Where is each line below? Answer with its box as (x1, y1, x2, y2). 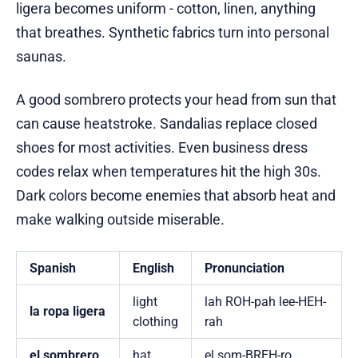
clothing (133, 314, 178, 330)
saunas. (16, 48, 66, 66)
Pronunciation (205, 261, 284, 276)
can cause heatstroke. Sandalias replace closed (16, 115, 317, 133)
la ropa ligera (30, 304, 105, 320)
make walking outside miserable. (16, 211, 225, 229)
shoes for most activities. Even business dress (16, 139, 308, 157)
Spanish (30, 261, 76, 276)
